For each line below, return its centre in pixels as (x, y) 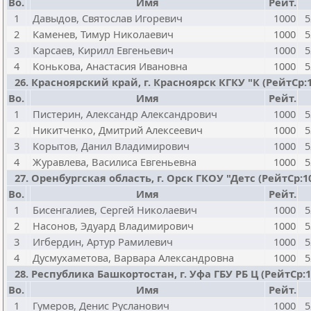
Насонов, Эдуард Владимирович (113, 226)
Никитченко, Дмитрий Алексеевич (118, 130)
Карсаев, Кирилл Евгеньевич (103, 50)
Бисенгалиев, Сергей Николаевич (115, 210)
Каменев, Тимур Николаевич (103, 34)
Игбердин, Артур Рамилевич (103, 242)
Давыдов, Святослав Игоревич (108, 18)
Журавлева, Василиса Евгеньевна (115, 162)
